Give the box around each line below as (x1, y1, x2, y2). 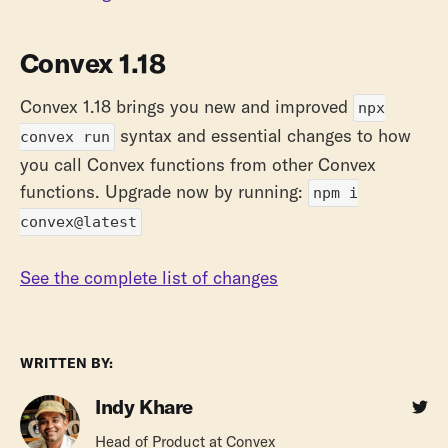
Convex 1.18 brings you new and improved (20, 95, 353, 119)
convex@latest (20, 213, 137, 232)
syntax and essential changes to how (115, 124, 411, 148)
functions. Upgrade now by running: (20, 180, 308, 204)
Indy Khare (95, 394, 193, 420)
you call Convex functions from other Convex (20, 153, 376, 177)
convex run (20, 128, 110, 147)
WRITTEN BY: (20, 354, 114, 373)
